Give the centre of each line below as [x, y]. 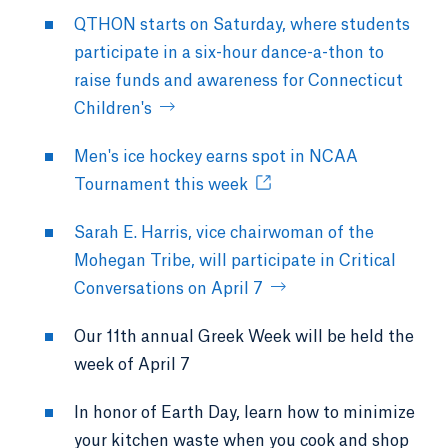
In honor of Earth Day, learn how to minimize [244, 412]
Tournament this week [161, 184]
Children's [113, 108]
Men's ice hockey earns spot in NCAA [216, 156]
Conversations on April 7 [168, 288]
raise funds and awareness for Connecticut [238, 80]
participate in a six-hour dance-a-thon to [229, 52]
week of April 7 [132, 364]
